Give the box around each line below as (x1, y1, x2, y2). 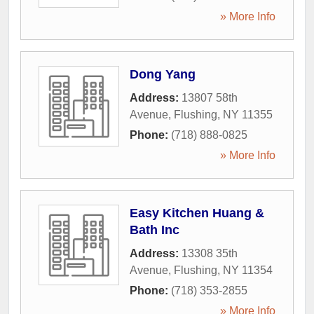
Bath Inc (130, 223, 179, 237)
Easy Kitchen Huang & (130, 206, 264, 220)
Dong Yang (130, 67, 196, 81)
